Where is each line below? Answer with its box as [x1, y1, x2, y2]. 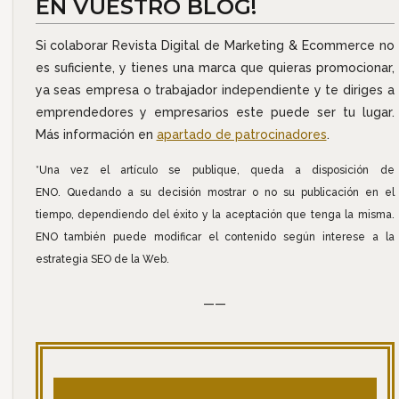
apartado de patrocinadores [156, 127, 327, 142]
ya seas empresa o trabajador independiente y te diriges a [35, 83, 395, 98]
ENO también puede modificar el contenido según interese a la [35, 231, 395, 244]
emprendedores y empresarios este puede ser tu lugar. [35, 105, 395, 120]
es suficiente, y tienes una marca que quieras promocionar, [35, 61, 395, 76]
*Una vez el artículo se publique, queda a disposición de [35, 164, 395, 177]
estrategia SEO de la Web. [35, 253, 169, 266]
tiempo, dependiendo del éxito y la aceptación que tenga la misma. [35, 208, 395, 222]
